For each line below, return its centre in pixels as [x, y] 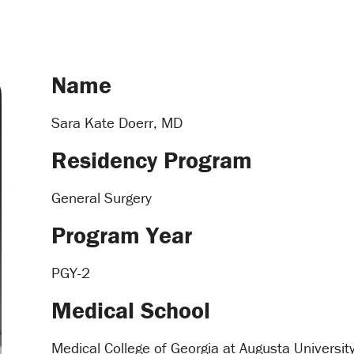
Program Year [122, 235]
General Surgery [102, 197]
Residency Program [152, 160]
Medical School [131, 310]
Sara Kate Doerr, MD [117, 122]
